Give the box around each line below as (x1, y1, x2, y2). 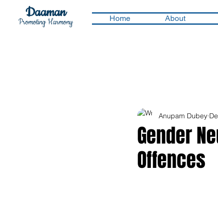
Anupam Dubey (159, 111, 207, 120)
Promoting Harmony (18, 18, 73, 27)
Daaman (25, 4, 66, 21)
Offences (137, 145, 205, 174)
